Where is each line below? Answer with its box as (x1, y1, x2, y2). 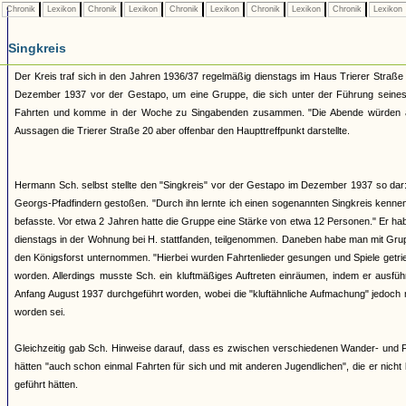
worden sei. (14, 306, 65, 317)
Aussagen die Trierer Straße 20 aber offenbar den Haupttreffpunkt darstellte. (14, 125, 350, 136)
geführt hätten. (14, 379, 78, 390)
